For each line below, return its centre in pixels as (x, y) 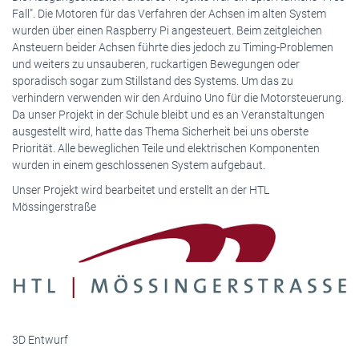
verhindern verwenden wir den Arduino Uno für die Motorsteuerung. (178, 98)
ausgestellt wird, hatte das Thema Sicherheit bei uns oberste (160, 131)
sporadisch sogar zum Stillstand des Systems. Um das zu (153, 81)
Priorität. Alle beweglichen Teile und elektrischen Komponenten (166, 148)
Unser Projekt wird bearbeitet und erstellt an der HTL (141, 190)
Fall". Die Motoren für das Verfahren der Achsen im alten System (169, 14)
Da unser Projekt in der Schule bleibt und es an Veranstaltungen (168, 115)
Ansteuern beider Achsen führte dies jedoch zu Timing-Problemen (173, 47)
